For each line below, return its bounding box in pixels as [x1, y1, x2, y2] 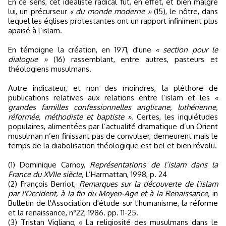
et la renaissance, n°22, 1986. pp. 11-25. [8, 207, 138, 217]
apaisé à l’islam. [8, 25, 62, 35]
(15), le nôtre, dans [151, 6, 218, 16]
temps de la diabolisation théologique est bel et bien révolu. [8, 140, 217, 150]
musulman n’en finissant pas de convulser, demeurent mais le [8, 131, 218, 141]
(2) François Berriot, [8, 179, 79, 189]
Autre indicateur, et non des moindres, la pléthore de [8, 83, 218, 93]
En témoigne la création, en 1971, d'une [8, 44, 156, 54]
